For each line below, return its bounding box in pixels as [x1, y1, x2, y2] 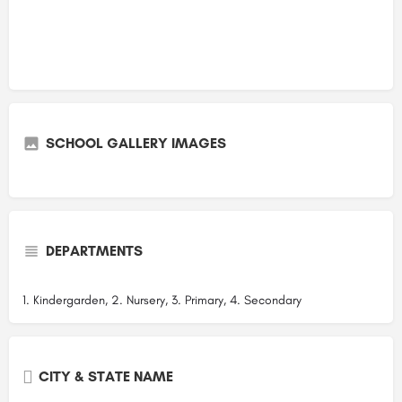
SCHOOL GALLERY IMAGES [46, 134, 226, 152]
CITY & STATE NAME [39, 367, 173, 385]
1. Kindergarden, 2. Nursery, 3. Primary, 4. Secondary [22, 292, 301, 308]
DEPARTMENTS [46, 241, 143, 259]
